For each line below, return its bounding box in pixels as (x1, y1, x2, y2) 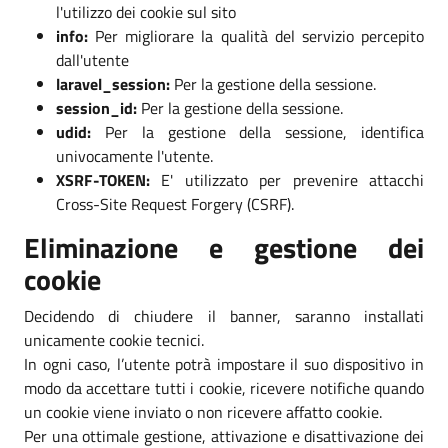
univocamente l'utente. (56, 143, 213, 168)
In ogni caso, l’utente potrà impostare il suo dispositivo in (24, 351, 424, 376)
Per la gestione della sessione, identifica (91, 119, 424, 144)
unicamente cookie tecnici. (24, 327, 204, 352)
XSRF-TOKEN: (56, 167, 150, 192)
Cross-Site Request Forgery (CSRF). (56, 191, 294, 216)
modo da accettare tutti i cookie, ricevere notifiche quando (24, 375, 424, 400)
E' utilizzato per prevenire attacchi (150, 167, 424, 192)
